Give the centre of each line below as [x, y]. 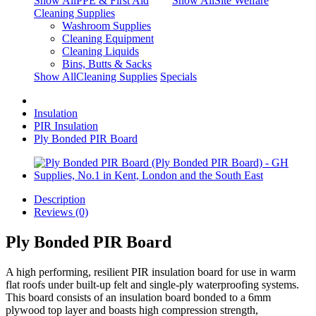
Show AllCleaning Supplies [96, 77]
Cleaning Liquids [101, 51]
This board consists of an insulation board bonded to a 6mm [138, 297]
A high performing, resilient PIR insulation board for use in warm [151, 272]
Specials [178, 77]
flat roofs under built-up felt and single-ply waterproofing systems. [152, 284]
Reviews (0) [61, 212]
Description [60, 199]
